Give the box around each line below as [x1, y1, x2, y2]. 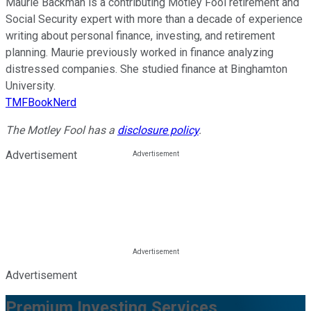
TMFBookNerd [6, 96, 76, 110]
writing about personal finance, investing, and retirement [6, 29, 275, 43]
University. [6, 79, 56, 93]
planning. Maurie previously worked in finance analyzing [6, 46, 274, 60]
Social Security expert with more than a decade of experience [6, 12, 303, 26]
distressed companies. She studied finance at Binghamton [6, 62, 287, 76]
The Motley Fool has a [6, 124, 117, 137]
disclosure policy [117, 124, 199, 137]
